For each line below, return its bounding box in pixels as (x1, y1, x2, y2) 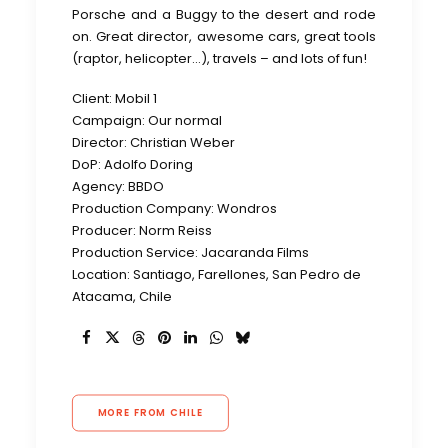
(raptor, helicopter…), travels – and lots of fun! (72, 49, 367, 69)
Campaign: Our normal (72, 111, 222, 131)
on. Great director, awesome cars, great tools (72, 27, 376, 47)
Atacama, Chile (72, 287, 172, 307)
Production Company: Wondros (72, 199, 277, 219)
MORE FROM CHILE (97, 406, 204, 420)
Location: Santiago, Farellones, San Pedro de (72, 265, 361, 285)
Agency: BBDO (72, 177, 164, 197)
